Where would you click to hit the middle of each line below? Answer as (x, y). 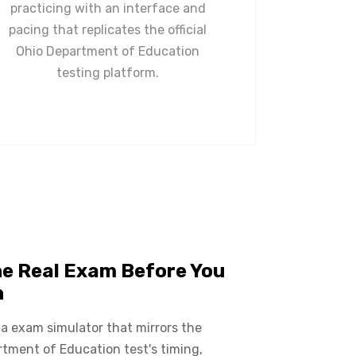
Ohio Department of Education (108, 51)
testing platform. (108, 72)
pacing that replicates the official (108, 29)
